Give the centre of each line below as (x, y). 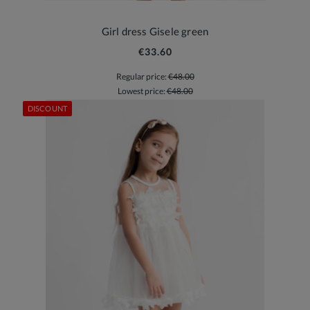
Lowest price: (142, 91)
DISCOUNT (47, 108)
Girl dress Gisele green (155, 31)
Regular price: (142, 77)
